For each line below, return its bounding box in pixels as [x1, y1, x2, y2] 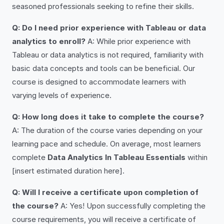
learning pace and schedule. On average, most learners [12, 139, 201, 148]
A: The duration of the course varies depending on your [12, 125, 202, 135]
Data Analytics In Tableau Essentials [47, 152, 185, 162]
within [185, 152, 207, 162]
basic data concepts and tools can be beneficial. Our [12, 63, 195, 73]
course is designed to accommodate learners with [12, 77, 186, 86]
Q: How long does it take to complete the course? [12, 112, 204, 121]
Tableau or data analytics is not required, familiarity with [12, 50, 203, 59]
